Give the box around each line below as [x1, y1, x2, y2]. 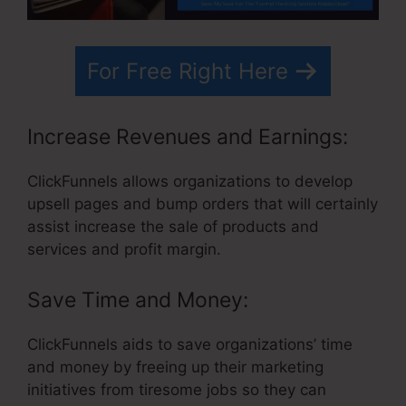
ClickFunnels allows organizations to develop [27, 172, 353, 191]
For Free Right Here [87, 57, 288, 84]
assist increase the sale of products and [27, 217, 319, 237]
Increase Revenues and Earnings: [27, 124, 348, 150]
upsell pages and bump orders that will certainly [27, 195, 378, 214]
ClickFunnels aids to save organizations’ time [27, 334, 353, 353]
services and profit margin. [27, 240, 221, 259]
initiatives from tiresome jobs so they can [27, 380, 326, 399]
